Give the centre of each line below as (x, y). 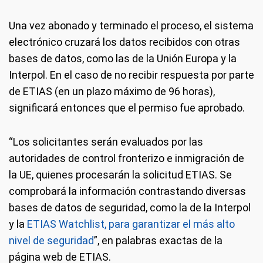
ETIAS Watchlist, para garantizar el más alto (131, 224)
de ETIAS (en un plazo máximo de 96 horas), (112, 91)
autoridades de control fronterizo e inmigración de (127, 158)
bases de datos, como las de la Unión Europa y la (123, 58)
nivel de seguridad (51, 240)
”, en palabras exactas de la (158, 240)
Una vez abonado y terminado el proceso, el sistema (131, 26)
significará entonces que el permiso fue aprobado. (127, 108)
